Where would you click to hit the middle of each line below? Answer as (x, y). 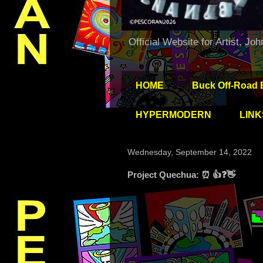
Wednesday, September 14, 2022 (190, 152)
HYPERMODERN (173, 115)
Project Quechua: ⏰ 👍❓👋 (181, 175)
